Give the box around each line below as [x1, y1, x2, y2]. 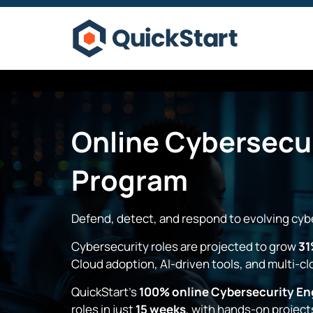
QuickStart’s [71, 284, 139, 300]
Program [71, 161, 188, 199]
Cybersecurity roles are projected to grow [71, 238, 298, 254]
